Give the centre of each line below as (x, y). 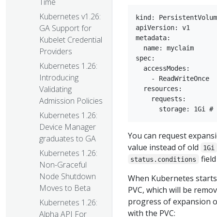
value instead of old (164, 147)
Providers (56, 52)
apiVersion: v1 (163, 27)
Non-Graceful (63, 165)
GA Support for (65, 28)
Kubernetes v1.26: (70, 17)
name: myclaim (165, 48)
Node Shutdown (68, 177)
